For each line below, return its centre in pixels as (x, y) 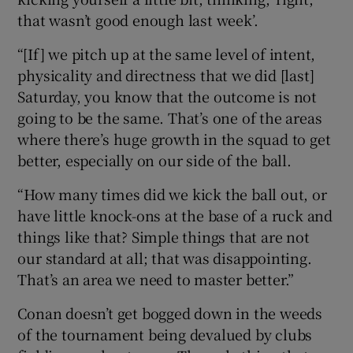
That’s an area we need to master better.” (156, 279)
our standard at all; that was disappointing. (165, 257)
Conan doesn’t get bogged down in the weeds (170, 312)
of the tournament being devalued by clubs (165, 334)
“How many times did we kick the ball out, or (172, 193)
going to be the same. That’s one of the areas (170, 117)
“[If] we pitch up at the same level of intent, (167, 53)
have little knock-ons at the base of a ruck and (175, 215)
